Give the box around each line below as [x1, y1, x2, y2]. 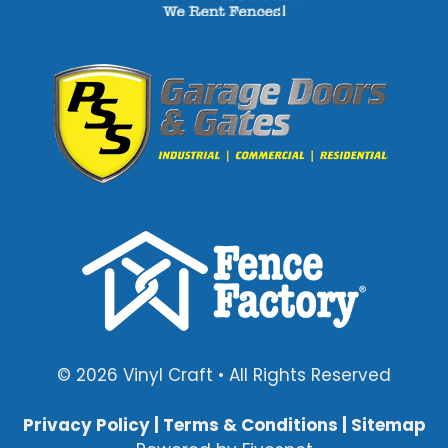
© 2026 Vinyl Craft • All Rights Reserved [57, 363, 391, 387]
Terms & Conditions [162, 413, 338, 437]
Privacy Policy [22, 413, 150, 437]
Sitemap [350, 413, 426, 437]
